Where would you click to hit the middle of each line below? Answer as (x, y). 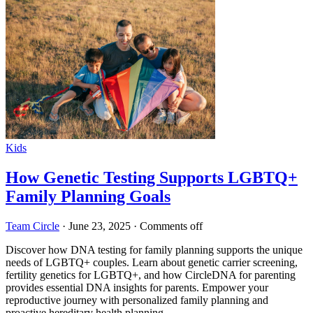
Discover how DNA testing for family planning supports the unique (154, 250)
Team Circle (32, 226)
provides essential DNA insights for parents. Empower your (137, 288)
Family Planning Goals (88, 197)
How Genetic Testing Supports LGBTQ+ (152, 178)
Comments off (171, 226)
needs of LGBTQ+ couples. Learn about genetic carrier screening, (152, 263)
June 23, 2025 (100, 226)
